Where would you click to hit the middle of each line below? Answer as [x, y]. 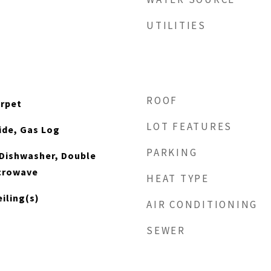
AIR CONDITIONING [202, 204]
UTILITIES [176, 25]
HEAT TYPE [178, 178]
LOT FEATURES [189, 126]
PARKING [172, 152]
